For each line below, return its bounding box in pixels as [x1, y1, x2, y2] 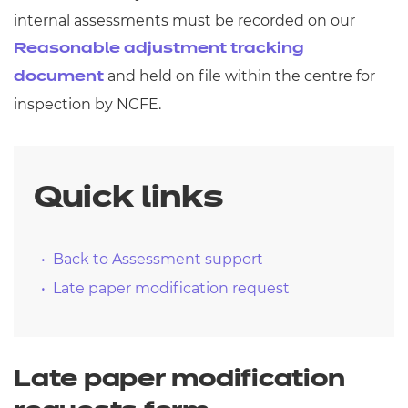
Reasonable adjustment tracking [14, 42, 304, 56]
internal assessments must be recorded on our [14, 12, 355, 29]
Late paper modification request [53, 280, 290, 297]
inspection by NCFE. [14, 96, 161, 113]
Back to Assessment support [53, 250, 263, 268]
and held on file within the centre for [104, 67, 375, 85]
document [14, 70, 104, 85]
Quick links [34, 184, 223, 213]
